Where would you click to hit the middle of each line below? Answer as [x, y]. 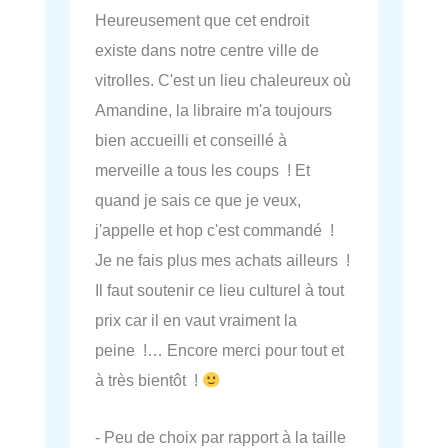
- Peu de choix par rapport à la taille [220, 436]
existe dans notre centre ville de [207, 50]
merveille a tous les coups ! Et [202, 170]
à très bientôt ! [148, 380]
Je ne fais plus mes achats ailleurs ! [222, 260]
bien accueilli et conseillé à [191, 140]
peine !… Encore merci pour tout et [219, 350]
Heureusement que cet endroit [202, 20]
